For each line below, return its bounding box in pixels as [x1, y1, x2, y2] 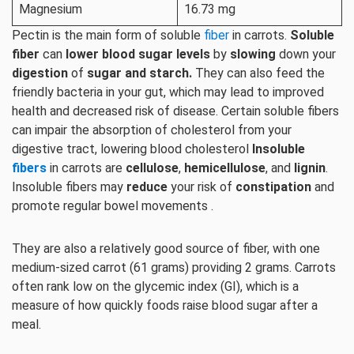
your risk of [171, 179, 235, 195]
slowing [230, 47, 279, 62]
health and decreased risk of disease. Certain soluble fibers [12, 104, 339, 119]
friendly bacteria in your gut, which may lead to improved [12, 85, 324, 100]
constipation [235, 179, 314, 195]
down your [279, 47, 336, 62]
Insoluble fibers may [12, 179, 126, 195]
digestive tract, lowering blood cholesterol [12, 141, 252, 157]
